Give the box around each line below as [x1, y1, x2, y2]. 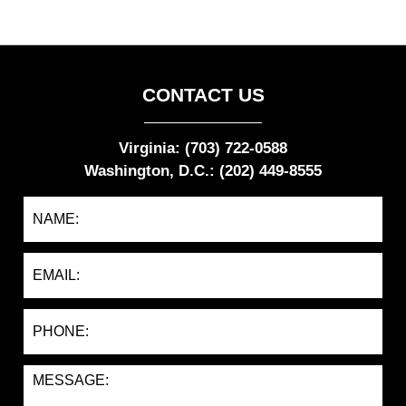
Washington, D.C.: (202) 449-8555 [84, 161, 322, 179]
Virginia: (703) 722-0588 [119, 139, 287, 157]
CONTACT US [141, 83, 265, 106]
